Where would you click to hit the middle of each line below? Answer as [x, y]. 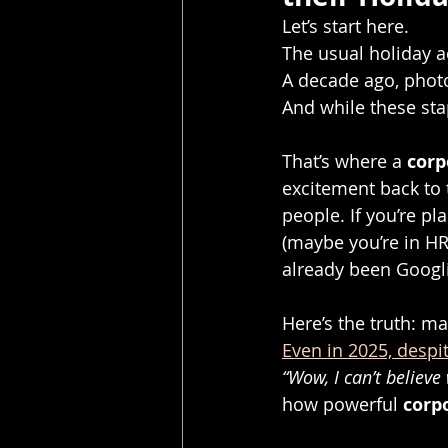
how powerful [342, 404]
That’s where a [344, 161]
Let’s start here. [345, 26]
